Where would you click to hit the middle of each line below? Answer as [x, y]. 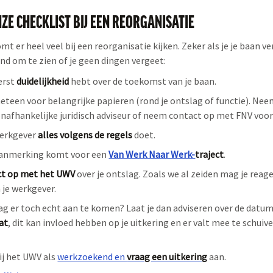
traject [210, 154]
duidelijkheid [43, 81]
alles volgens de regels [85, 134]
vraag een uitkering [167, 256]
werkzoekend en [92, 256]
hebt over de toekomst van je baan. [143, 81]
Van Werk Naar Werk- [152, 154]
